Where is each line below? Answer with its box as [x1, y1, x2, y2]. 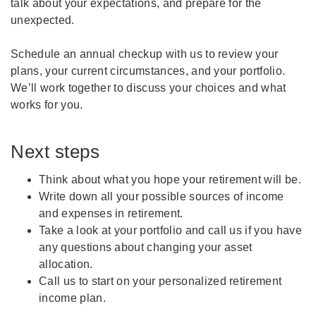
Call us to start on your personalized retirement [39, 275, 282, 288]
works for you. [11, 98, 83, 111]
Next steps [11, 141, 100, 163]
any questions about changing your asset [39, 241, 253, 254]
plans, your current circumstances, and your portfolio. [11, 64, 286, 77]
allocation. [39, 258, 93, 271]
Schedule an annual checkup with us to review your [11, 47, 279, 60]
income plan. [39, 292, 106, 305]
